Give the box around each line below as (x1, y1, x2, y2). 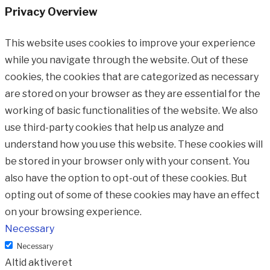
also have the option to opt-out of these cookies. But (5, 172, 247, 184)
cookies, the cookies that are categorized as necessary (5, 71, 259, 83)
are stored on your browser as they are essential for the (5, 88, 260, 100)
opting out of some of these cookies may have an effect (5, 189, 260, 201)
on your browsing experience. (5, 206, 142, 218)
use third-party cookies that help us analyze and (5, 122, 224, 134)
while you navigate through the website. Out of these (5, 54, 248, 66)
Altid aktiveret (5, 257, 72, 269)
